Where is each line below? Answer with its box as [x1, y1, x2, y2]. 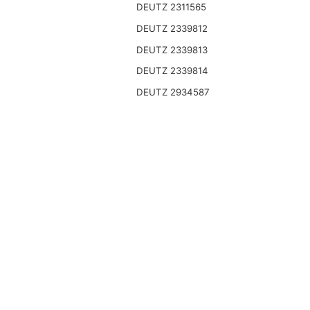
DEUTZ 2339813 [136, 44, 208, 55]
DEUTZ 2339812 [136, 22, 208, 34]
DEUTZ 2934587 [136, 86, 210, 98]
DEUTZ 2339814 [136, 65, 208, 77]
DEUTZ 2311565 [136, 1, 206, 13]
